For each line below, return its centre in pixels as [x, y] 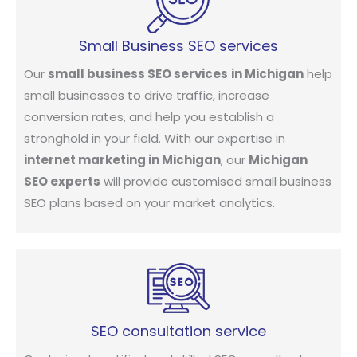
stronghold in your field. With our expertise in [155, 138]
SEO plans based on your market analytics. [149, 202]
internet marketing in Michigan [122, 159]
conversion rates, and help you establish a [149, 116]
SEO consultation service [178, 331]
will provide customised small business [216, 181]
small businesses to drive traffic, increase [147, 95]
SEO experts [62, 181]
